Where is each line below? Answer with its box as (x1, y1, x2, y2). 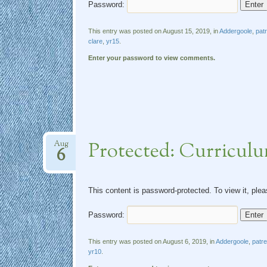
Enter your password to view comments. (88, 54, 215, 61)
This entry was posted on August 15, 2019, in (88, 27, 219, 35)
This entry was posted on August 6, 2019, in (88, 238, 216, 246)
